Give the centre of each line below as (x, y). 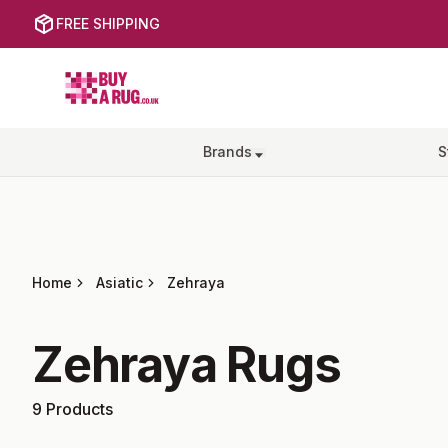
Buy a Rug (102, 75)
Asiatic (119, 282)
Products (77, 409)
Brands (228, 151)
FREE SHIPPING (108, 23)
